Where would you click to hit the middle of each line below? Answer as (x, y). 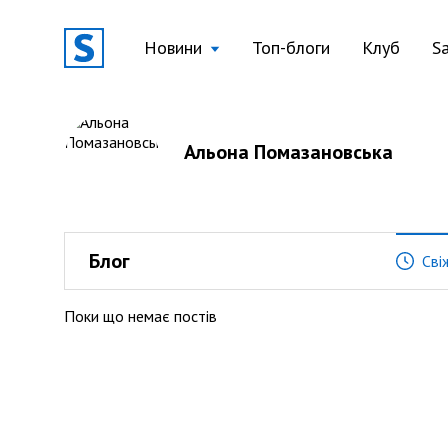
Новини (173, 47)
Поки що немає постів (140, 316)
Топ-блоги (291, 47)
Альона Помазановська (288, 152)
